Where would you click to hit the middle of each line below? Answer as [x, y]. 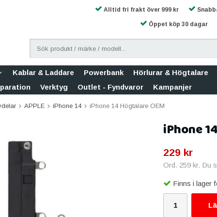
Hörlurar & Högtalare [171, 72]
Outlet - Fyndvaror [110, 87]
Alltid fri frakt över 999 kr [140, 10]
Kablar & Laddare [43, 72]
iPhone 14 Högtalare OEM [127, 106]
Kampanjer [172, 87]
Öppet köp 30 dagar [177, 24]
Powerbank [104, 72]
